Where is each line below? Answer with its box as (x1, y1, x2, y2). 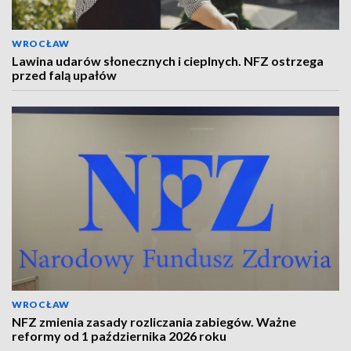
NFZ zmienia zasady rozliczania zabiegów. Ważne (12, 314, 296, 329)
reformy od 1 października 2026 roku (12, 328, 226, 343)
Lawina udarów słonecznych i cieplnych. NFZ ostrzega (12, 53, 324, 68)
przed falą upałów (12, 67, 117, 82)
